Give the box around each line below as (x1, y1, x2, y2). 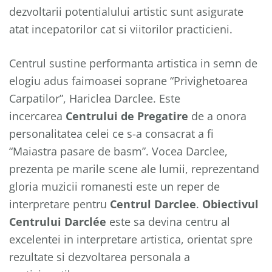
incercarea (9, 109, 66, 123)
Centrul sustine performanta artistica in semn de (9, 56, 257, 70)
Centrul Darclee (110, 197, 196, 211)
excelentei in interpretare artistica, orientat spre (9, 232, 253, 246)
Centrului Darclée (9, 214, 106, 229)
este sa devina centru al (106, 214, 230, 229)
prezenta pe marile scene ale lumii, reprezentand (9, 161, 259, 176)
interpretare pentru (9, 197, 110, 211)
